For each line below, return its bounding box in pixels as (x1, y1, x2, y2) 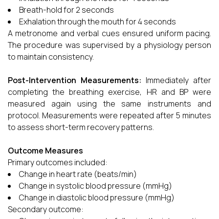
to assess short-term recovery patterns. (8, 122, 154, 132)
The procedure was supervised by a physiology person (8, 40, 211, 50)
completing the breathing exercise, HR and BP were (8, 87, 211, 97)
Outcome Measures (8, 145, 83, 156)
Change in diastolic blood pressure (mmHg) (19, 192, 175, 203)
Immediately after (146, 75, 212, 86)
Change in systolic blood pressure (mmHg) (19, 180, 172, 191)
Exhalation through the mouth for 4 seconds (19, 16, 176, 27)
